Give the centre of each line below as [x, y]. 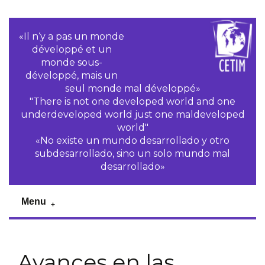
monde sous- [72, 62]
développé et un [72, 49]
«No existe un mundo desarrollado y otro [132, 140]
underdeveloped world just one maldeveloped [132, 114]
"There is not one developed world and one [132, 101]
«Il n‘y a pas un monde [72, 36]
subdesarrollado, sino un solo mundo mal [132, 153]
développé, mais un [72, 75]
